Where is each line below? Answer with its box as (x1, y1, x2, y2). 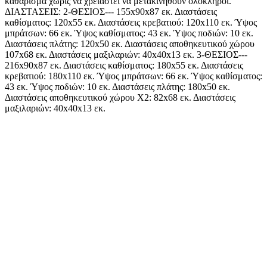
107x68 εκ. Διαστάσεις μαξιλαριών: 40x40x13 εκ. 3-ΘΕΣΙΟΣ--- (5, 49, 247, 60)
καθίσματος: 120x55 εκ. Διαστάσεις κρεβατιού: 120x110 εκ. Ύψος (5, 17, 257, 28)
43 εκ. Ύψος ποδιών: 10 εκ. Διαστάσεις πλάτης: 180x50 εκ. (5, 82, 230, 92)
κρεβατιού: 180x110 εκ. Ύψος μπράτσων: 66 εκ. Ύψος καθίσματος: (5, 71, 262, 82)
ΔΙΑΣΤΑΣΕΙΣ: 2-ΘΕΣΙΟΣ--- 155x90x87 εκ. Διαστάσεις (5, 7, 217, 17)
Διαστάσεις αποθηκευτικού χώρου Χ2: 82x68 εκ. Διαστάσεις (5, 92, 235, 103)
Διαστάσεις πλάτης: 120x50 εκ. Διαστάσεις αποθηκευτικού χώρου (5, 39, 254, 49)
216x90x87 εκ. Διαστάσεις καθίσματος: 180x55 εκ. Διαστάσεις (5, 60, 243, 71)
